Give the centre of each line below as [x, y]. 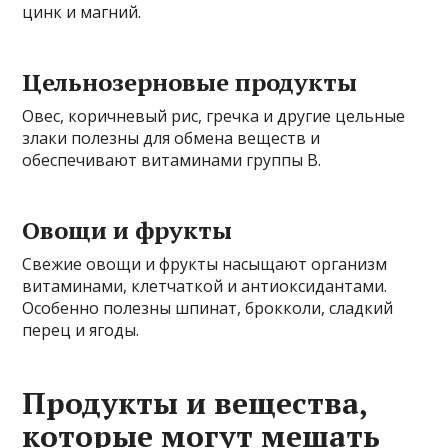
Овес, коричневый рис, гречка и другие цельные [214, 115]
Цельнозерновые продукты [190, 81]
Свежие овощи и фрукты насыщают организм [205, 263]
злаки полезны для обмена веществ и [171, 137]
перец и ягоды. [81, 329]
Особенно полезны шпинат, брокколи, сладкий [208, 307]
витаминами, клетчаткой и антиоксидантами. [205, 285]
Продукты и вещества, [195, 402]
